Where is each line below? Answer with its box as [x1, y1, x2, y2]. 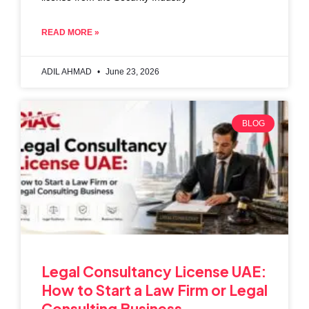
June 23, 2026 [103, 66, 159, 77]
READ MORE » [41, 27, 99, 37]
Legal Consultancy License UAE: [41, 261, 266, 281]
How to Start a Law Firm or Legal [41, 280, 268, 299]
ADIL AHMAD [41, 66, 94, 77]
